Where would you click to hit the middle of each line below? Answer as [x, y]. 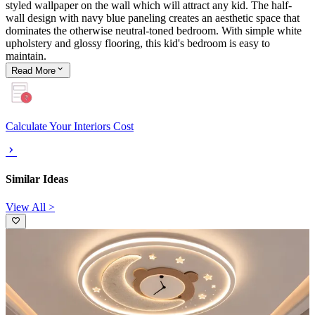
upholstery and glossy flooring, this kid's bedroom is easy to [138, 44]
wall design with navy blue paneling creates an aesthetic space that [153, 18]
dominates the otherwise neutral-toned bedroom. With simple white [154, 31]
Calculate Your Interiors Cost [70, 127]
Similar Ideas [37, 179]
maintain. [26, 56]
